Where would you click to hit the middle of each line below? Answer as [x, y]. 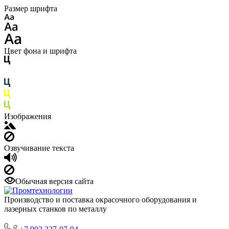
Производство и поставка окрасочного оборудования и [100, 200]
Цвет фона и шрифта [40, 51]
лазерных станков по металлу [55, 209]
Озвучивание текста [39, 148]
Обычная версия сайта [54, 181]
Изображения [28, 116]
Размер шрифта [31, 8]
